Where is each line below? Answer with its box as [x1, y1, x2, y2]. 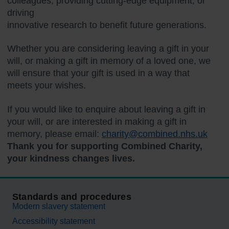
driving [7, 7, 34, 18]
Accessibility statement [12, 216, 95, 225]
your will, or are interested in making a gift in [7, 116, 187, 127]
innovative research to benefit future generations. [7, 19, 207, 30]
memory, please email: [7, 128, 102, 139]
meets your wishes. [7, 80, 86, 91]
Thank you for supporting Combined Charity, [7, 141, 202, 151]
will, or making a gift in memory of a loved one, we [7, 56, 211, 66]
